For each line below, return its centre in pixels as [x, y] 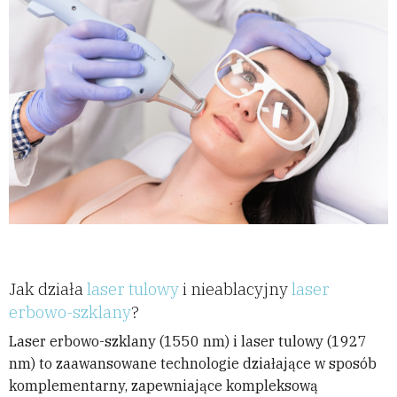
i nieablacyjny [235, 289]
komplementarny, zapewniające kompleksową [163, 386]
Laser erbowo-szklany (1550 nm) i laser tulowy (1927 [188, 342]
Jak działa [46, 289]
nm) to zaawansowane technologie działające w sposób [193, 364]
